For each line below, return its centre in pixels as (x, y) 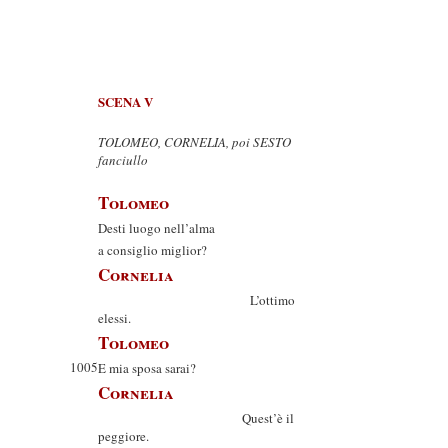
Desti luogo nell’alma (156, 228)
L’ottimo (196, 300)
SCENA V (125, 101)
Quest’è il (196, 418)
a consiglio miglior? (152, 250)
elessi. (114, 318)
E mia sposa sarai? (147, 368)
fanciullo (123, 160)
